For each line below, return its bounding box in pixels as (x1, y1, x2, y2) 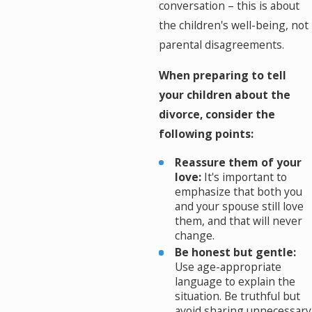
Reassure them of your (175, 154, 302, 170)
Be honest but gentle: (175, 244, 297, 260)
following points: (158, 125, 253, 141)
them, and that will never (175, 212, 303, 228)
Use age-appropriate (175, 258, 282, 274)
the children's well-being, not (158, 17, 309, 33)
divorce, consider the (158, 106, 275, 122)
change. (175, 227, 215, 243)
